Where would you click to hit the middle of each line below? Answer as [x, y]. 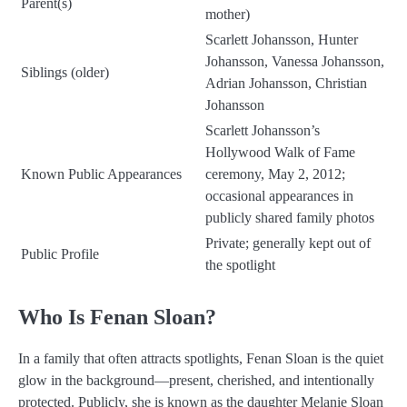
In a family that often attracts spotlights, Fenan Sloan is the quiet [201, 359]
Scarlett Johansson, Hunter [282, 39]
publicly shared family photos [290, 217]
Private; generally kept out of [288, 243]
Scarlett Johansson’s [263, 130]
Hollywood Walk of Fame [280, 152]
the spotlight [240, 264]
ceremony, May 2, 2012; [275, 174]
